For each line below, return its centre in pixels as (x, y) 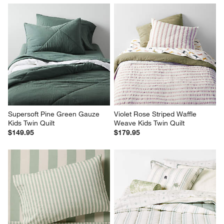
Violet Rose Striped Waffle (156, 114)
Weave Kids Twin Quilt (149, 123)
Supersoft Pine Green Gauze (55, 114)
